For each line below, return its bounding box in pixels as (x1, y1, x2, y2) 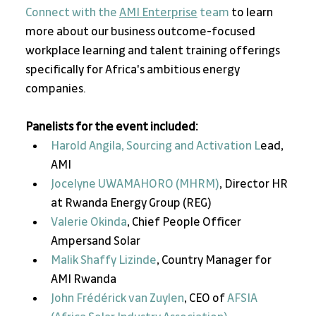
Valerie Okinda (50, 216, 127, 229)
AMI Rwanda (50, 273, 116, 286)
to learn (229, 6, 275, 20)
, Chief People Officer (126, 216, 243, 229)
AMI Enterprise (119, 6, 197, 20)
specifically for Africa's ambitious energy (25, 63, 242, 77)
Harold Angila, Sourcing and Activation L (50, 140, 260, 153)
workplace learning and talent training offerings (25, 44, 282, 58)
